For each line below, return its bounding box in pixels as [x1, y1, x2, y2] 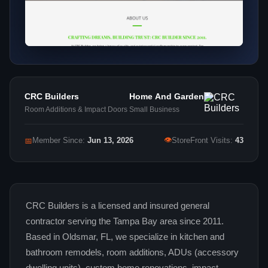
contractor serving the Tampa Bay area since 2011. [26, 217, 224, 227]
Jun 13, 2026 [87, 136, 133, 145]
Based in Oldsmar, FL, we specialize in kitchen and [26, 232, 224, 242]
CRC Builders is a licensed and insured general [26, 201, 209, 211]
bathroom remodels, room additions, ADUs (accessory [26, 248, 239, 258]
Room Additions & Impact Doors [25, 105, 127, 114]
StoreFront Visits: [172, 136, 235, 145]
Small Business [129, 105, 180, 114]
